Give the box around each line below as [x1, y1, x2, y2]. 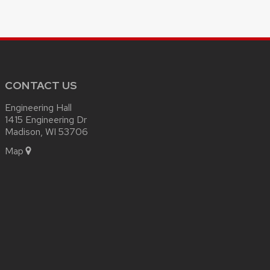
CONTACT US [5, 78, 77, 92]
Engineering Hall [5, 101, 72, 114]
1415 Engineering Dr [5, 113, 87, 126]
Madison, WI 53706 [5, 125, 88, 138]
